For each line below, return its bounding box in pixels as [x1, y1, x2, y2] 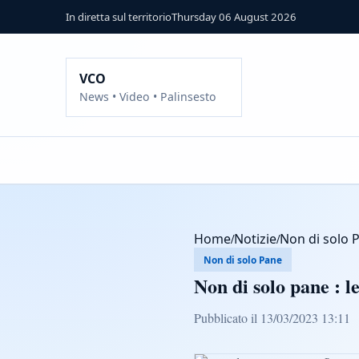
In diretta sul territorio [66, 10, 171, 24]
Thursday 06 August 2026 [171, 10, 296, 24]
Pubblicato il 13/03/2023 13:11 [194, 309, 350, 327]
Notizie [234, 230, 276, 248]
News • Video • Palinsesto [79, 89, 216, 105]
